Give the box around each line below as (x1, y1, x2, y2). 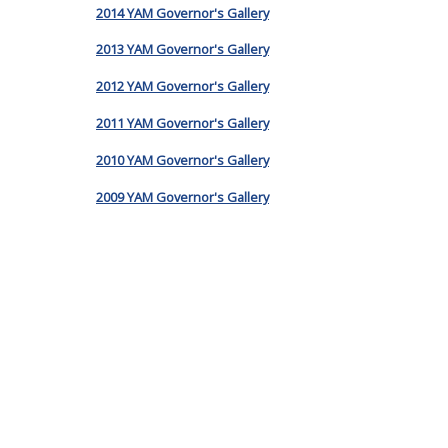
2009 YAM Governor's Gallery (96, 187, 269, 206)
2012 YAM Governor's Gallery (96, 77, 269, 96)
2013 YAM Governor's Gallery (96, 40, 269, 59)
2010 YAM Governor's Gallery (96, 150, 269, 169)
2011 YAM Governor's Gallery (96, 114, 269, 133)
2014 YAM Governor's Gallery (96, 3, 269, 22)
